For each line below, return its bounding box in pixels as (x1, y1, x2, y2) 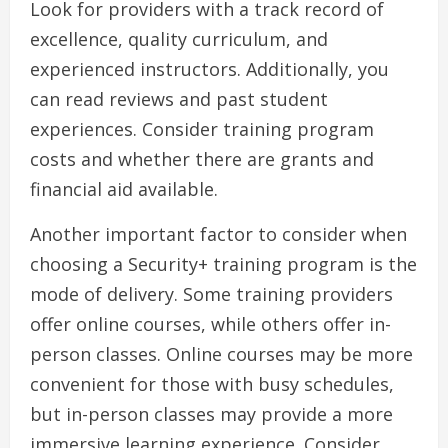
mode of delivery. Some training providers (30, 282, 393, 307)
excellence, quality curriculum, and (30, 27, 328, 52)
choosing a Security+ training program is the (30, 252, 417, 277)
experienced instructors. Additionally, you (30, 57, 389, 82)
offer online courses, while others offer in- (30, 312, 391, 337)
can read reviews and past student (30, 87, 328, 112)
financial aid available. (30, 177, 218, 202)
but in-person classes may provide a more (30, 402, 393, 427)
